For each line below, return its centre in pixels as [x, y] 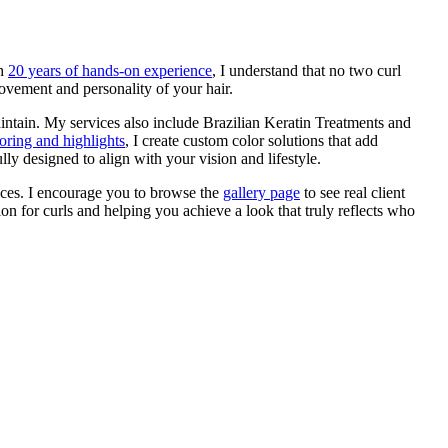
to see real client [352, 192]
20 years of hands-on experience [110, 70]
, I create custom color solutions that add [251, 140]
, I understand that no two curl [306, 70]
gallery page [261, 192]
